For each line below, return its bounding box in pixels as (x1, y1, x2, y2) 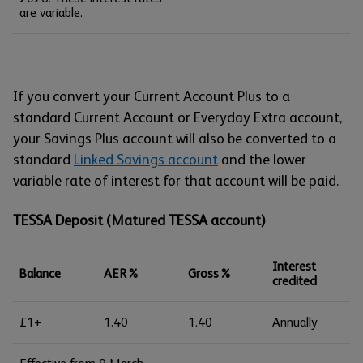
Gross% (188, 266, 232, 281)
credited (272, 273, 317, 288)
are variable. (19, 5, 83, 20)
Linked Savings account (74, 152, 218, 168)
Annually (272, 314, 318, 330)
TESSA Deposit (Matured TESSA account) (13, 212, 266, 228)
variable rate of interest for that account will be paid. (13, 173, 339, 189)
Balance (19, 266, 61, 281)
